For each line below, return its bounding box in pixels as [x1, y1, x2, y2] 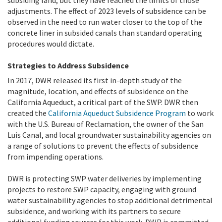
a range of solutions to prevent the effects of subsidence [7, 141, 198, 151]
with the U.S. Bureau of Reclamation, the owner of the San [7, 119, 204, 129]
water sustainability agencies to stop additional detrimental [7, 195, 213, 206]
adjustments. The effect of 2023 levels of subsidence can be [7, 6, 206, 16]
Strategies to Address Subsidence [7, 60, 129, 71]
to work [186, 108, 214, 118]
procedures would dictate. [7, 39, 94, 49]
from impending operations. [7, 152, 104, 162]
